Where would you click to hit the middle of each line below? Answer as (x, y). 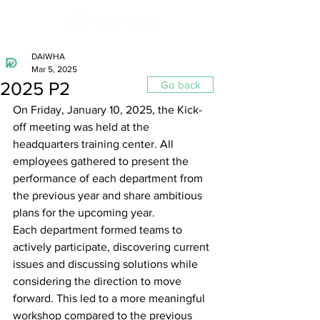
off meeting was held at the (82, 127)
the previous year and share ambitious (109, 195)
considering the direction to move (99, 281)
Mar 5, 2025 (54, 69)
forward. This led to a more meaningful (110, 298)
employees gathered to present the (102, 161)
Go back (180, 85)
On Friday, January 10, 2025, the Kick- (107, 110)
